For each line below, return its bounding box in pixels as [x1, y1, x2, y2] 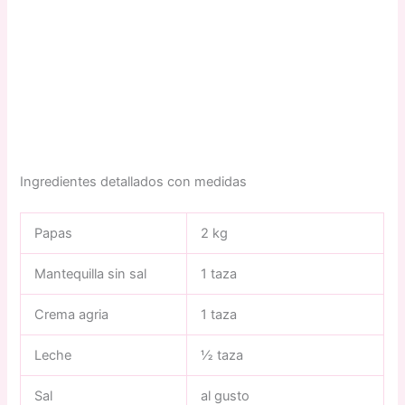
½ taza [201, 346, 244, 363]
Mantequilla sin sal [34, 265, 147, 282]
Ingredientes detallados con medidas [20, 173, 248, 190]
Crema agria [34, 306, 109, 323]
